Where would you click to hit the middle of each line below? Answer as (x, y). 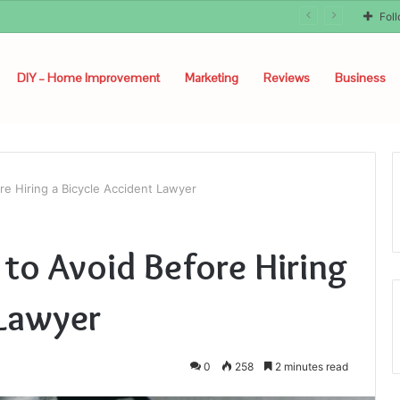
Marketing (212, 78)
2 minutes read (310, 367)
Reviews (287, 78)
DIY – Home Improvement (88, 78)
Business (360, 78)
